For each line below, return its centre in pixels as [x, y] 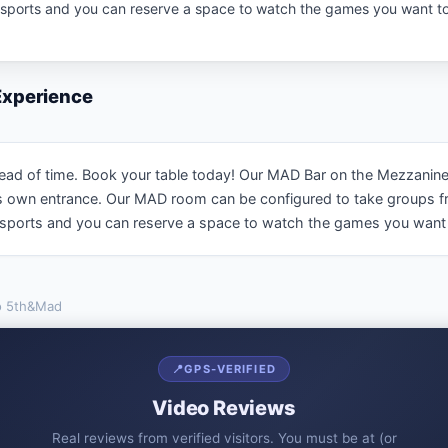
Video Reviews [224, 407]
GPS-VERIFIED [230, 369]
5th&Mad [34, 305]
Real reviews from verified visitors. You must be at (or [224, 437]
